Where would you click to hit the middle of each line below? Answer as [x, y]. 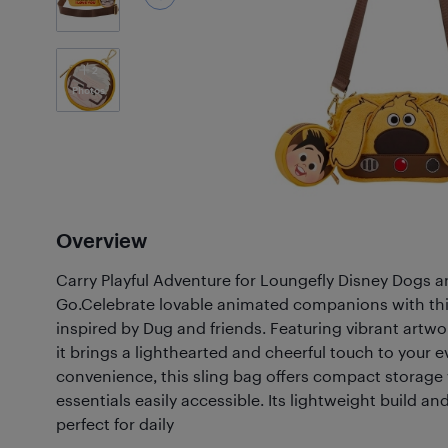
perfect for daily [115, 423]
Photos [88, 90]
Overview [101, 240]
